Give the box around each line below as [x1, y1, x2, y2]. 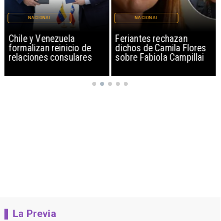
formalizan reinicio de [8, 42, 91, 54]
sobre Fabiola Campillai [115, 51, 205, 63]
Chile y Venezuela [8, 33, 75, 44]
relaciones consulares [8, 51, 92, 63]
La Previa [13, 208, 56, 220]
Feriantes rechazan [115, 33, 188, 44]
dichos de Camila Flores [115, 42, 207, 54]
